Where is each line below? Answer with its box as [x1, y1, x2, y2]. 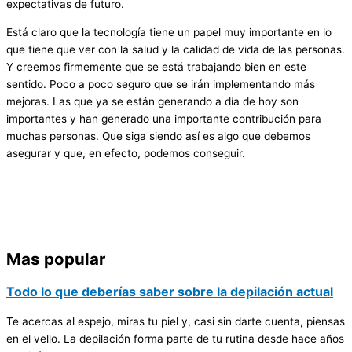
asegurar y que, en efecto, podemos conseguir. [6, 147, 245, 160]
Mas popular [6, 248, 105, 269]
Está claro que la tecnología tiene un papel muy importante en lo [6, 26, 332, 39]
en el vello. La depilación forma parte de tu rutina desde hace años [6, 332, 344, 345]
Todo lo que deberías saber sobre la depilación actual [6, 283, 333, 299]
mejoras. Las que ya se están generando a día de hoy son [6, 95, 299, 108]
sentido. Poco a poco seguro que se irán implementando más [6, 78, 315, 91]
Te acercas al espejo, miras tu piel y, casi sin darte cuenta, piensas [6, 314, 345, 328]
